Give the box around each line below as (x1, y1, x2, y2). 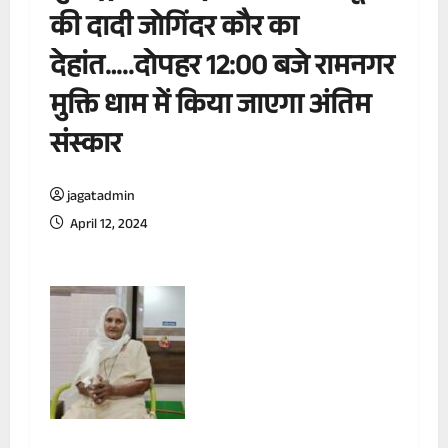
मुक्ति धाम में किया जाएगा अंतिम (50, 85, 371, 133)
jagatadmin (67, 186, 135, 211)
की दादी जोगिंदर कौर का (50, 7, 298, 55)
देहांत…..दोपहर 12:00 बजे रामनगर (50, 46, 394, 94)
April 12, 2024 (67, 214, 147, 239)
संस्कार (50, 124, 121, 172)
